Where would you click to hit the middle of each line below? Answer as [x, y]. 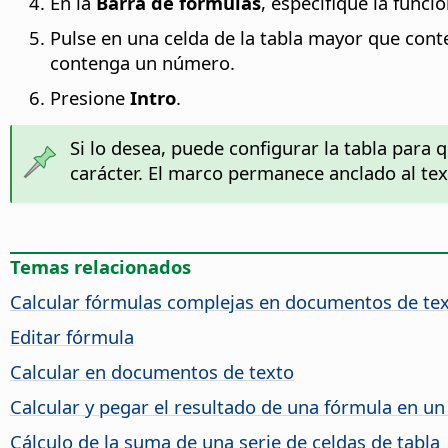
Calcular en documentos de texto [152, 372]
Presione [90, 98]
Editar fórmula [72, 337]
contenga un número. [142, 63]
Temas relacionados [100, 267]
